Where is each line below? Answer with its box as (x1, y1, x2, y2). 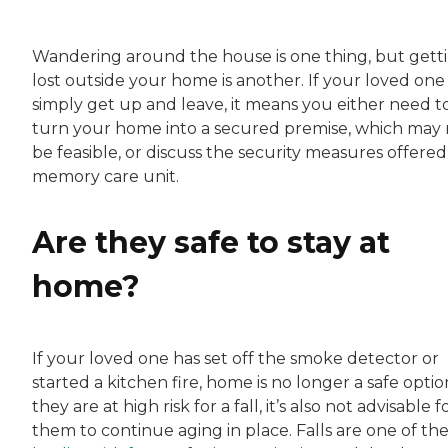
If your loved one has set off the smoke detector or (32, 348, 439, 368)
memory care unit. (32, 166, 179, 186)
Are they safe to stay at (32, 223, 390, 261)
